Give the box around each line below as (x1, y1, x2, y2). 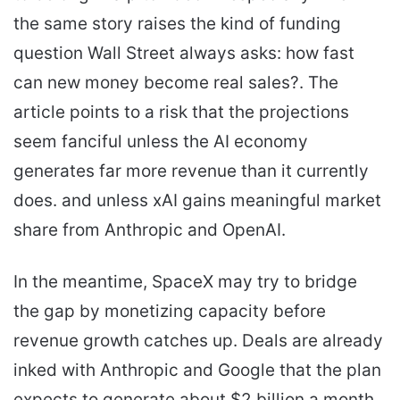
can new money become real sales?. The (13, 72, 338, 94)
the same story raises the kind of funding (13, 13, 341, 35)
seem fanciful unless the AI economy (13, 131, 308, 153)
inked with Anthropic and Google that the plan (13, 360, 381, 381)
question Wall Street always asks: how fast (13, 43, 354, 64)
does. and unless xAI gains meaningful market (13, 190, 381, 212)
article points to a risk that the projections (13, 102, 349, 123)
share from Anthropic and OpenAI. (13, 220, 286, 241)
